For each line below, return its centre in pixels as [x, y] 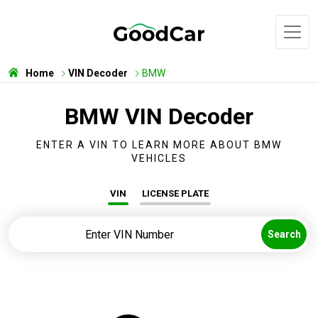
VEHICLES [159, 158]
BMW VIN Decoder [159, 116]
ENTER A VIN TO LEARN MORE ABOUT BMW [159, 145]
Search [284, 234]
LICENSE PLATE [175, 193]
